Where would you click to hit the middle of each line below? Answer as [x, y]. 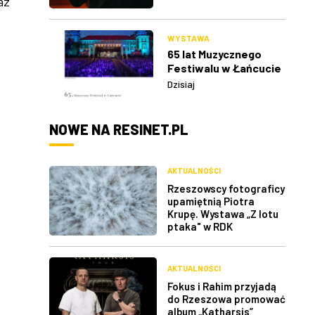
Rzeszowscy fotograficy [226, 188]
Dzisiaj [181, 84]
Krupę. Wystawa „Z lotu [223, 213]
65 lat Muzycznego [214, 53]
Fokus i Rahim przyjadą [222, 287]
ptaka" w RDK [200, 226]
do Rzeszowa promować [226, 299]
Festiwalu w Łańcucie [224, 67]
